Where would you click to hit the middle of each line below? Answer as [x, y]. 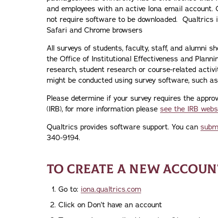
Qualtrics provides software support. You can [124, 127]
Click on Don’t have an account [110, 205]
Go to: [70, 189]
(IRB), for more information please [103, 109]
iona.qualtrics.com [111, 189]
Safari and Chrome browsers [95, 30]
